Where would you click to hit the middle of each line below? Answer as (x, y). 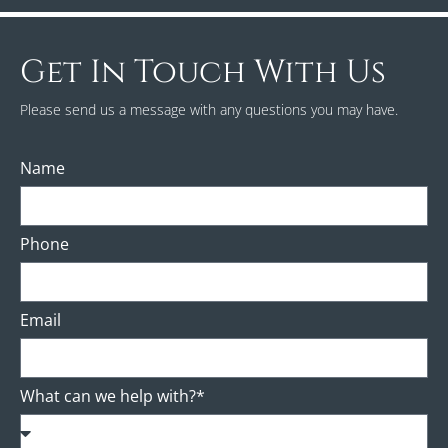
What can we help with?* (112, 395)
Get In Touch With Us (203, 73)
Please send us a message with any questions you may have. (209, 110)
